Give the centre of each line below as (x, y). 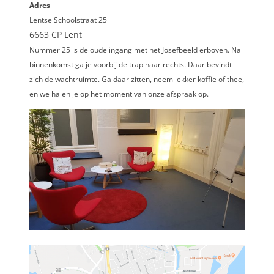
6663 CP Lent (56, 34)
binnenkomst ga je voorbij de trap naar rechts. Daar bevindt (131, 64)
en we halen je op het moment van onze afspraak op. (119, 94)
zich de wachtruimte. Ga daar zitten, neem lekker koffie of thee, (137, 79)
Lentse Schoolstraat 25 (68, 20)
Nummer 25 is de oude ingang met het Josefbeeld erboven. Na (135, 50)
